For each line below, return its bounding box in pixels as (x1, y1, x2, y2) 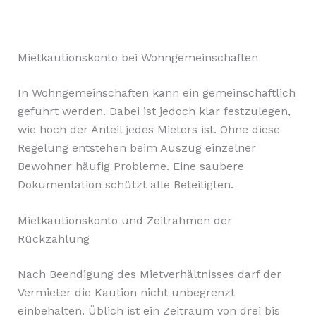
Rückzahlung (17, 232, 90, 246)
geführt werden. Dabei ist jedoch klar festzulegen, (17, 104, 291, 118)
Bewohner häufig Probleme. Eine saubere (17, 159, 244, 173)
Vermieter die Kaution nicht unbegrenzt (17, 286, 235, 300)
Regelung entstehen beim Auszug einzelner (17, 140, 256, 154)
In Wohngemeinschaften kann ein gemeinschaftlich (17, 85, 296, 99)
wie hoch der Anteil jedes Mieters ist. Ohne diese (17, 122, 280, 136)
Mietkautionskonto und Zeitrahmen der (17, 214, 232, 228)
